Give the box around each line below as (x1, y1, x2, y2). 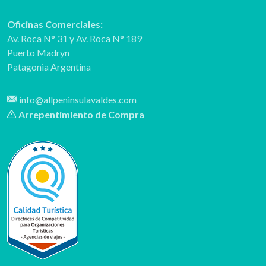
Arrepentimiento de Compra (17, 108, 144, 120)
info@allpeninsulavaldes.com (17, 93, 137, 105)
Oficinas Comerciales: (7, 18, 103, 30)
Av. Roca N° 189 (76, 32, 142, 44)
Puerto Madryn (7, 46, 69, 58)
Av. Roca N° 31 (7, 32, 69, 44)
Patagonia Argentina (7, 61, 91, 72)
